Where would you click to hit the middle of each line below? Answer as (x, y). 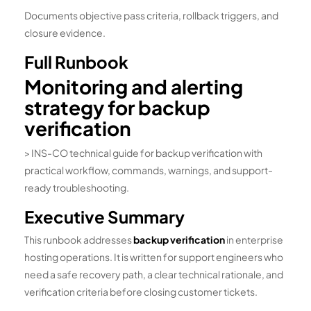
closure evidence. (65, 33)
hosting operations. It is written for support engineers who (154, 257)
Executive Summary (104, 217)
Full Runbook (76, 62)
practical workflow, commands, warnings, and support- (149, 170)
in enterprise (254, 240)
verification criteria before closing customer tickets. (141, 292)
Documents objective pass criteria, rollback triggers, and (151, 16)
